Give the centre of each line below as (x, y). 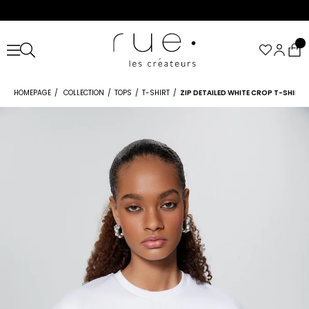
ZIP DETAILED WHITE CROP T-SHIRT (242, 93)
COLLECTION (84, 93)
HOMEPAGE (32, 93)
